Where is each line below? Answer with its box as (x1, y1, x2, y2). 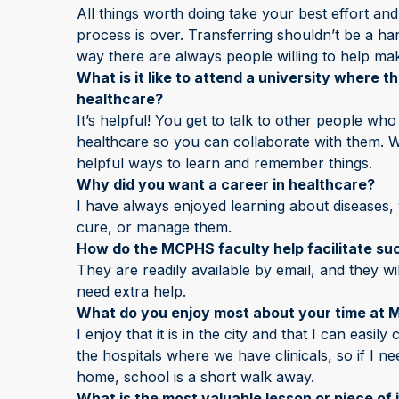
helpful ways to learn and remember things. (76, 153, 372, 172)
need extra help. (76, 281, 186, 300)
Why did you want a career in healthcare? (76, 175, 375, 193)
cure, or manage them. (76, 217, 232, 236)
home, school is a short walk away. (76, 367, 314, 386)
